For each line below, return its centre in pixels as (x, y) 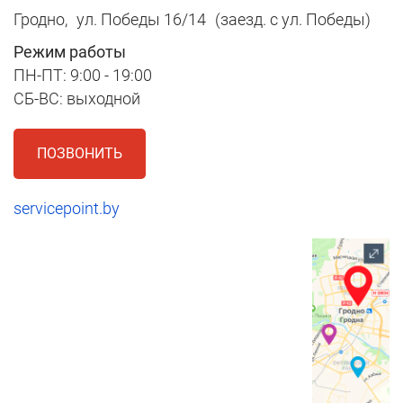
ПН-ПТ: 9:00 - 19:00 (83, 76)
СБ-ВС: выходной (77, 99)
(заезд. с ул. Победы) (293, 20)
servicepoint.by (67, 209)
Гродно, (40, 20)
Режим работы (70, 52)
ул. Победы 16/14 (141, 20)
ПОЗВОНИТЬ (80, 154)
